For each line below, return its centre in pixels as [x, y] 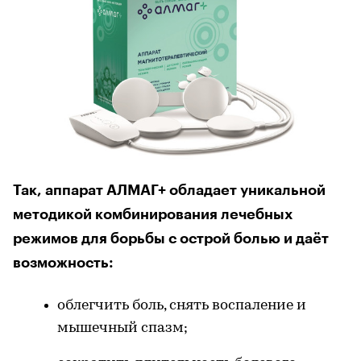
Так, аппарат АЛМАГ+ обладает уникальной [169, 190]
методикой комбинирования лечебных [153, 214]
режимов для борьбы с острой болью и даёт [171, 239]
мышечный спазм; [122, 328]
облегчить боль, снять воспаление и [182, 306]
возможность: [63, 263]
